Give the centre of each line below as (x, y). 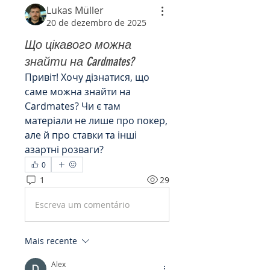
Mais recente (51, 241)
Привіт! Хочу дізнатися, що (87, 77)
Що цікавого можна (78, 45)
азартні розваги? (64, 149)
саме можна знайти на (78, 92)
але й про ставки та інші (81, 135)
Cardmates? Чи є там (73, 106)
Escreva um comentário (82, 204)
